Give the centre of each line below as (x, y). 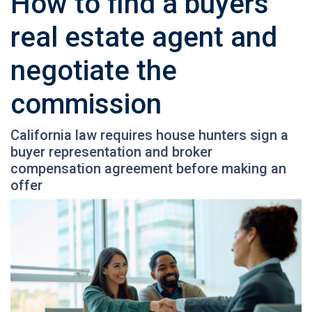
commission (86, 104)
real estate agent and (144, 37)
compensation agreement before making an (148, 168)
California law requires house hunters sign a (149, 135)
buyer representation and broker (111, 151)
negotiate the (94, 70)
